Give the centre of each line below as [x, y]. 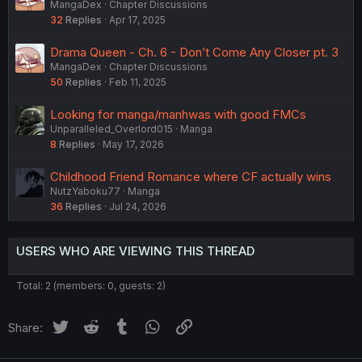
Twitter [89, 325]
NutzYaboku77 [85, 191]
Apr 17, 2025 [137, 19]
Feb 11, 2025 [138, 82]
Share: [25, 327]
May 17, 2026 [133, 144]
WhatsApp [192, 325]
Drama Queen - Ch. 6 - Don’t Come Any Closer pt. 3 [194, 52]
